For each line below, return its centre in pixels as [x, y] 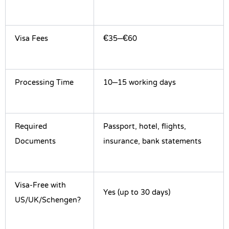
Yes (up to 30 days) [137, 193]
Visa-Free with [40, 186]
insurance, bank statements [152, 142]
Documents [35, 142]
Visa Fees [31, 39]
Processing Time [44, 83]
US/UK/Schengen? [48, 201]
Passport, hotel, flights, [145, 127]
